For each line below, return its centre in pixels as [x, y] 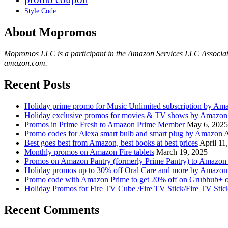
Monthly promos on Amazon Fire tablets [89, 152]
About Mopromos [50, 32]
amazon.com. [26, 63]
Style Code [40, 11]
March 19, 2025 [182, 152]
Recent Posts [37, 84]
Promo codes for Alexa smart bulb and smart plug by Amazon [123, 133]
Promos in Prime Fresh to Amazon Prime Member [105, 124]
